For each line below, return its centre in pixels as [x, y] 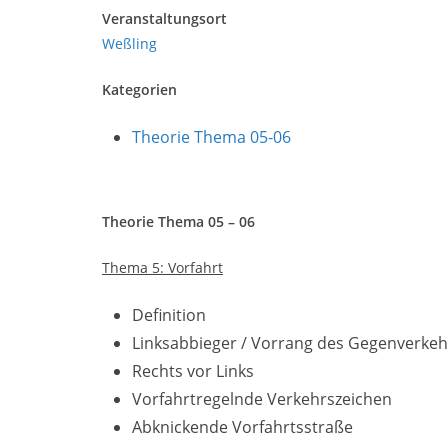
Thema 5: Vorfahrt [162, 267]
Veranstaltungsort [164, 18]
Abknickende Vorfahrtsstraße [242, 427]
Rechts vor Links [193, 371]
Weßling [129, 43]
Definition [169, 315]
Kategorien [139, 89]
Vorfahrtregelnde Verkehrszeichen [262, 399]
